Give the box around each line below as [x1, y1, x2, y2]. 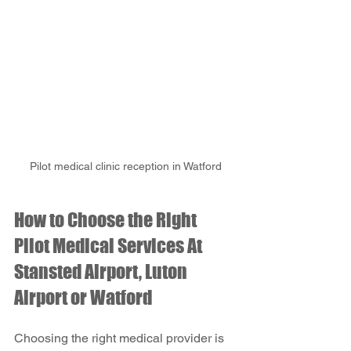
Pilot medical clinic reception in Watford [29, 159, 222, 172]
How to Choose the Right [14, 208, 200, 231]
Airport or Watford [14, 285, 152, 309]
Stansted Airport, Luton [14, 259, 190, 283]
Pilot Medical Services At [14, 233, 205, 257]
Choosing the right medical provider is [14, 330, 227, 346]
